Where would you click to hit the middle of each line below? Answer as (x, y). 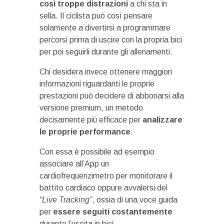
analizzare (162, 119)
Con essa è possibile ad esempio (97, 151)
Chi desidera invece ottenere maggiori (106, 71)
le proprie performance (85, 131)
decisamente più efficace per (91, 119)
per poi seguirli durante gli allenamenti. (106, 51)
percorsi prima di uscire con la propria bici (111, 39)
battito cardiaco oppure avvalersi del (103, 187)
